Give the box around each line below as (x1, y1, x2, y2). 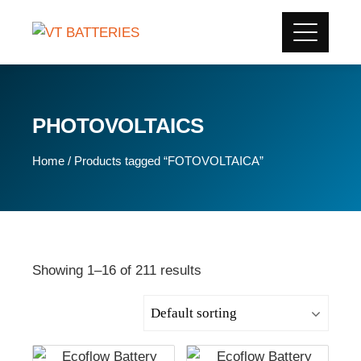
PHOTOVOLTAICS (32, 114, 204, 138)
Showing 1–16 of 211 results (32, 263, 201, 278)
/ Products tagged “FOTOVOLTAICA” (64, 154, 263, 168)
